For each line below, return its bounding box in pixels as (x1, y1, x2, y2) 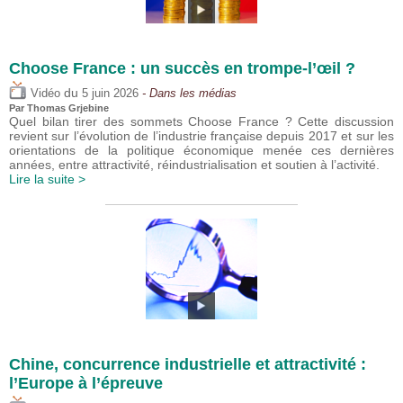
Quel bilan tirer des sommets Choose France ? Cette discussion (9, 113, 394, 129)
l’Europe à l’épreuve (9, 373, 163, 392)
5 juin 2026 (82, 86, 139, 100)
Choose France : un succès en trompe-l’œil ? (9, 59, 355, 77)
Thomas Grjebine (27, 102, 109, 113)
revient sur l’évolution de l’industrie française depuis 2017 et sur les (9, 128, 394, 143)
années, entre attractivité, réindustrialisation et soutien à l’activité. (9, 157, 380, 172)
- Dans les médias (139, 86, 237, 100)
